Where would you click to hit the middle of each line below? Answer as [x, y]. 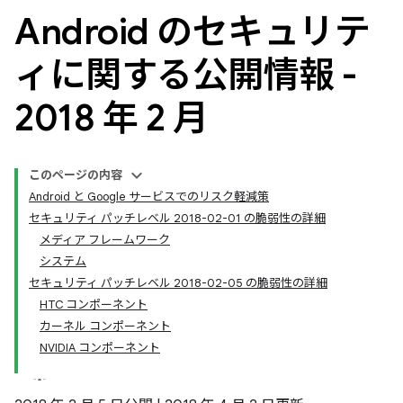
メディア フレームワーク [105, 240]
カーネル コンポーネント [105, 326]
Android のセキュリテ [192, 31]
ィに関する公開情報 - [186, 75]
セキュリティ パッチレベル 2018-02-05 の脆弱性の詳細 [178, 283]
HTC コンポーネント [94, 304]
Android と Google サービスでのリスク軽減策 [149, 197]
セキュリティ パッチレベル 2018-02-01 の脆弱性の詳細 [177, 218]
